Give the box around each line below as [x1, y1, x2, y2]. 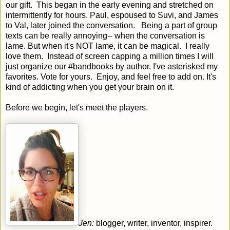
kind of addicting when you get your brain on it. [6, 82, 174, 91]
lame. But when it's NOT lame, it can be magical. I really [6, 41, 209, 50]
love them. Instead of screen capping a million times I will [6, 51, 214, 61]
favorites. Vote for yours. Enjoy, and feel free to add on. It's [6, 72, 216, 81]
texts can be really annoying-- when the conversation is [6, 31, 205, 40]
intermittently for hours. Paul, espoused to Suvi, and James [6, 10, 218, 20]
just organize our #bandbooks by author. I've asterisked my [6, 62, 218, 71]
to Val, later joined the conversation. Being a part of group [6, 21, 217, 30]
